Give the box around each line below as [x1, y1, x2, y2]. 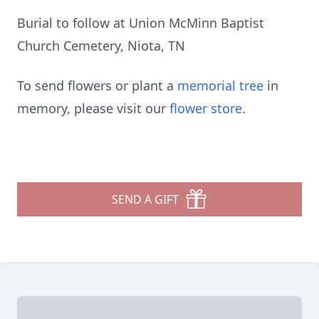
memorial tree [177, 77, 263, 94]
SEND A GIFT [112, 192, 179, 207]
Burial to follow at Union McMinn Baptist [17, 14, 264, 31]
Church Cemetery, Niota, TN [17, 37, 185, 54]
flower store [169, 100, 242, 117]
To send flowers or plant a [17, 77, 177, 94]
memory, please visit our [17, 100, 169, 117]
